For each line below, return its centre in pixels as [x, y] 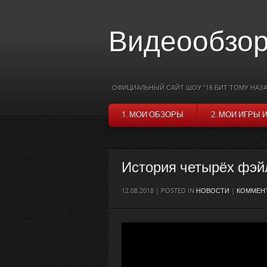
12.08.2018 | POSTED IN [159, 191]
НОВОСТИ [213, 191]
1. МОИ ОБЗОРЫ [153, 115]
